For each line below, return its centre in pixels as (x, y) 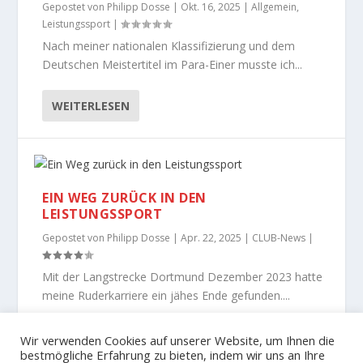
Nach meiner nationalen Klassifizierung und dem (169, 45)
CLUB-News (279, 237)
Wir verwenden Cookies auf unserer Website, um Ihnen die (177, 340)
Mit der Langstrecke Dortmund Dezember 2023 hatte (183, 276)
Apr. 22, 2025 (211, 237)
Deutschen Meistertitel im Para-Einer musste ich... (173, 64)
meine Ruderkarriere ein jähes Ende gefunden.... (167, 295)
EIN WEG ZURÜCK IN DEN (124, 197)
